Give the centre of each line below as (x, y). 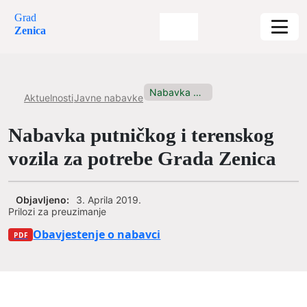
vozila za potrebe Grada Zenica (142, 158)
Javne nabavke (109, 98)
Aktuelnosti (49, 98)
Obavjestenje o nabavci (97, 234)
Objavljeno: (42, 200)
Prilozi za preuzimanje (57, 211)
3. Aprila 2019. (109, 200)
